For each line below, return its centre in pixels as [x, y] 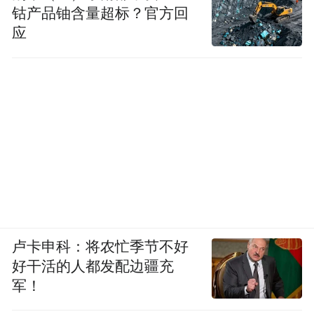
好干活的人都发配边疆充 [93, 266]
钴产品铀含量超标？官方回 [101, 14]
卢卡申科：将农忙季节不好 [101, 246]
